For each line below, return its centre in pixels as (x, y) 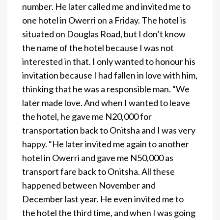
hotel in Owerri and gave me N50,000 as (98, 157)
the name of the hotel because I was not (98, 47)
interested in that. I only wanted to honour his (109, 61)
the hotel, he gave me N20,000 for (87, 116)
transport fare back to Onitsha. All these (98, 171)
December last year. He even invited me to (103, 199)
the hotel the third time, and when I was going (109, 212)
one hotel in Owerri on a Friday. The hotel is (104, 20)
